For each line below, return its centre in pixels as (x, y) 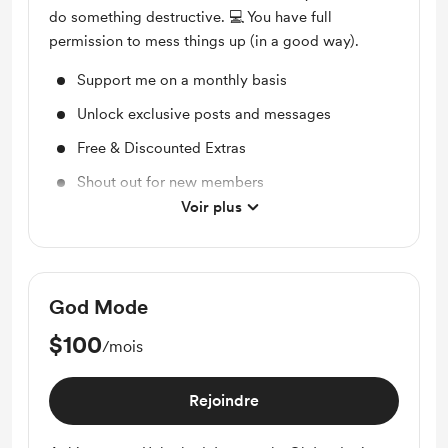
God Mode (98, 307)
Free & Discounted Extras (161, 148)
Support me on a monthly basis (182, 80)
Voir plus (211, 207)
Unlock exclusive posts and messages (204, 114)
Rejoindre (224, 400)
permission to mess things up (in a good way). (204, 41)
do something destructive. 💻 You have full (190, 17)
